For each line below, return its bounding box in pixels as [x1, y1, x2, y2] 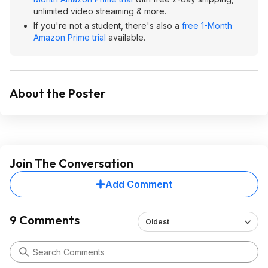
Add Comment [105, 178, 172, 190]
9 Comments [10, 212, 80, 227]
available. [106, 32, 145, 42]
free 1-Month [182, 20, 232, 31]
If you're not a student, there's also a [33, 20, 182, 31]
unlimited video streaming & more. [33, 6, 166, 16]
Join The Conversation [10, 156, 133, 170]
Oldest [145, 217, 169, 226]
